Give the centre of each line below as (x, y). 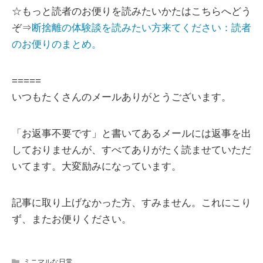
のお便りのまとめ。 (57, 44)
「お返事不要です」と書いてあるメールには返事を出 (131, 133)
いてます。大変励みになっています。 (97, 166)
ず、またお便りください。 (72, 219)
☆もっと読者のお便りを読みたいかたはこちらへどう (131, 11)
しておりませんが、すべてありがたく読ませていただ (131, 150)
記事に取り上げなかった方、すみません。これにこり (131, 203)
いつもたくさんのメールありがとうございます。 (122, 97)
